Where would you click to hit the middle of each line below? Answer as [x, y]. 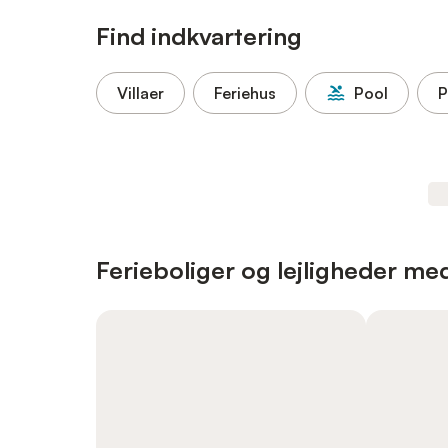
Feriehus [245, 93]
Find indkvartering [199, 36]
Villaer [140, 93]
